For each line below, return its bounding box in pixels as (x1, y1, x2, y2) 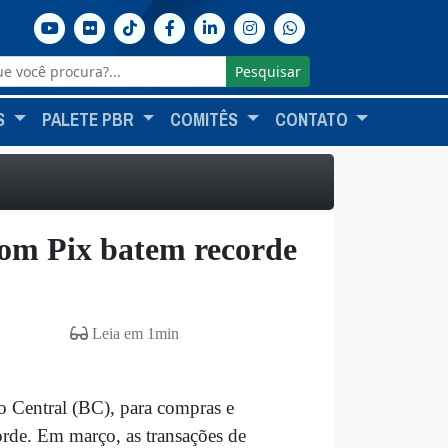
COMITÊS (170, 104, 243, 136)
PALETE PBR (41, 104, 138, 136)
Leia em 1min (87, 325, 179, 342)
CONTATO (274, 104, 352, 136)
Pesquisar (235, 62, 301, 81)
